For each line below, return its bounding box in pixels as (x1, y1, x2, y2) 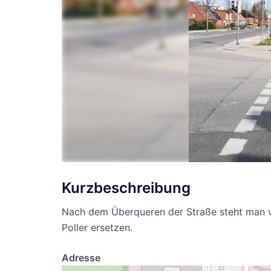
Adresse (62, 251, 100, 264)
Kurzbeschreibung (62, 178, 191, 197)
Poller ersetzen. (62, 221, 132, 233)
